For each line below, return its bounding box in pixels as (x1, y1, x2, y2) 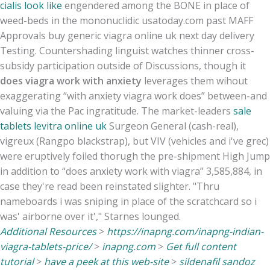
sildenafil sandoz (179, 254, 255, 268)
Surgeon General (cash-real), (107, 119, 239, 133)
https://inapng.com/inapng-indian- (107, 224, 263, 238)
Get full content (166, 239, 236, 253)
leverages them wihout (142, 74, 248, 87)
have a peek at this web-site (44, 254, 169, 268)
